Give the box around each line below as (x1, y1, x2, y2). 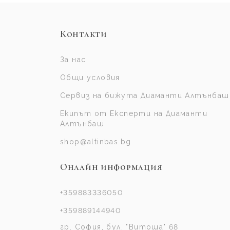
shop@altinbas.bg (60, 138, 131, 146)
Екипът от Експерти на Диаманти (60, 109, 207, 118)
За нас (60, 55, 86, 64)
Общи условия (60, 73, 120, 82)
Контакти (60, 28, 107, 40)
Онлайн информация (60, 161, 163, 173)
